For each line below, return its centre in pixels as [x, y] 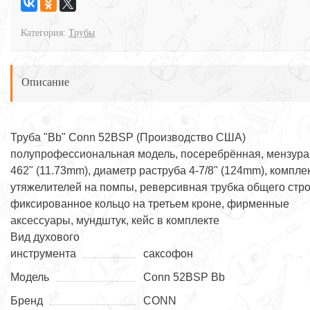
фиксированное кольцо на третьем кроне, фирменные [150, 204]
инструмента [43, 254]
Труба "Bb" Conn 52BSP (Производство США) [128, 138]
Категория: [45, 33]
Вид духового [45, 237]
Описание [45, 82]
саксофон [168, 254]
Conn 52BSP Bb [184, 277]
